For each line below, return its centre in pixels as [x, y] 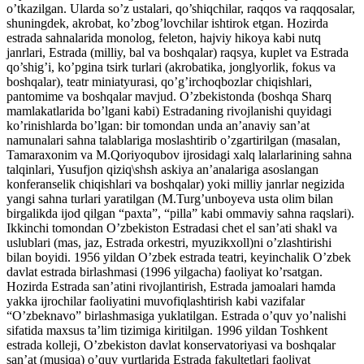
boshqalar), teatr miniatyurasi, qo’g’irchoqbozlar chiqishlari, [159, 81]
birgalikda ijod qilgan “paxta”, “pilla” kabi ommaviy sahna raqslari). [180, 213]
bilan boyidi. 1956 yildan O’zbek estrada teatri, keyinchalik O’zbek [179, 257]
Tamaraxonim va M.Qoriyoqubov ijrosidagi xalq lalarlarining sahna [179, 154]
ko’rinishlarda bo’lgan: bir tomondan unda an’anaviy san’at [158, 125]
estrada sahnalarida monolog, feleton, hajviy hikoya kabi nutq [164, 37]
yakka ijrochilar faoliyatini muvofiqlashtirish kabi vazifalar [156, 301]
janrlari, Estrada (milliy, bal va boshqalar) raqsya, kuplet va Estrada [178, 52]
